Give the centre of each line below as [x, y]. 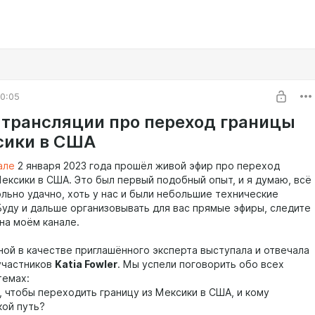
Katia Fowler [86, 264]
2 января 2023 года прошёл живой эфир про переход [147, 166]
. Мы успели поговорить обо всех [201, 264]
